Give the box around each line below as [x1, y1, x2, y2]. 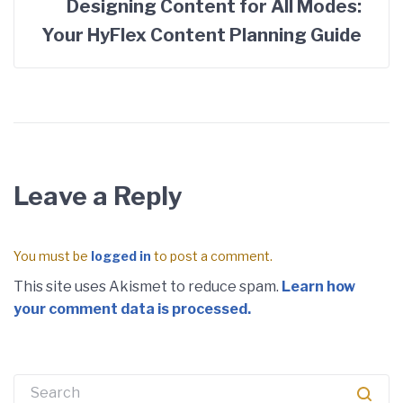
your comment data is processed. [13, 300, 251, 318]
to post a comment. [151, 247, 273, 264]
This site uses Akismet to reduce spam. [13, 277, 282, 295]
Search [13, 375, 62, 393]
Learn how [282, 277, 355, 295]
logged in [91, 247, 151, 264]
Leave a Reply [13, 180, 183, 211]
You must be [13, 247, 91, 264]
